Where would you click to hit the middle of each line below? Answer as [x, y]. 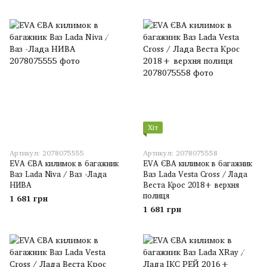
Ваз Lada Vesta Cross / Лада [195, 174]
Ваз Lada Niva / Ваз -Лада [58, 174]
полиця [156, 195]
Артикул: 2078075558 [180, 153]
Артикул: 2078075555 [47, 153]
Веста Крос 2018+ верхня [191, 185]
